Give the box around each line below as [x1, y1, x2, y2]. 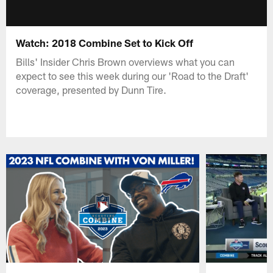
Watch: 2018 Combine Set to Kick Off [16, 36, 194, 49]
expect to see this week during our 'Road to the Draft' [16, 69, 249, 82]
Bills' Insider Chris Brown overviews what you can [16, 55, 235, 68]
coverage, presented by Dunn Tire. [16, 83, 167, 96]
